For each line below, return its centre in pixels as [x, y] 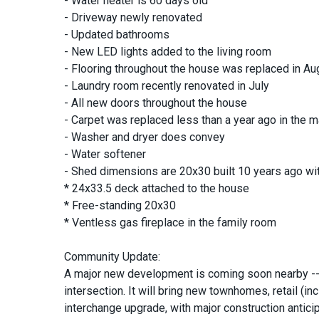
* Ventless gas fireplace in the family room [170, 222]
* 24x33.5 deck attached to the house [157, 188]
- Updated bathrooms [117, 34]
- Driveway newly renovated [133, 17]
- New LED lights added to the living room [168, 51]
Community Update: [112, 256]
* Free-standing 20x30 [120, 205]
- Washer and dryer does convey [145, 137]
